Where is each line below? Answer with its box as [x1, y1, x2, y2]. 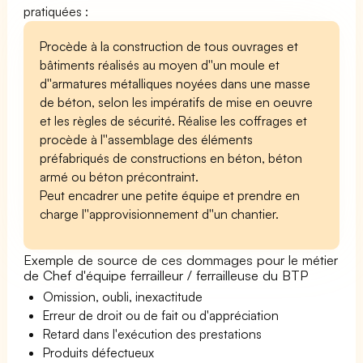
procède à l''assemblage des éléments [40, 130, 254, 147]
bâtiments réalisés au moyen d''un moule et [40, 56, 280, 73]
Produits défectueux [43, 344, 155, 361]
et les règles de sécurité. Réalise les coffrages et [40, 112, 308, 129]
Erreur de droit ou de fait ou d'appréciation [43, 306, 280, 323]
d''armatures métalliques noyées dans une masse [40, 75, 311, 92]
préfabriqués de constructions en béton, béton [40, 149, 303, 166]
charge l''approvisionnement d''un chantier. [40, 205, 280, 222]
